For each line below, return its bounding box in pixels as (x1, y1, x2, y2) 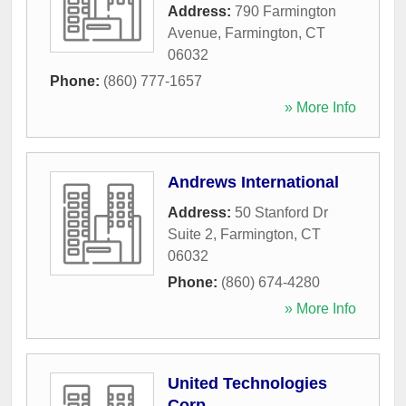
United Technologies (168, 374, 327, 392)
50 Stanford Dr (235, 205, 328, 220)
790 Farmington (235, 4, 336, 19)
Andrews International (168, 173, 339, 191)
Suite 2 (168, 227, 213, 242)
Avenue (168, 25, 217, 41)
